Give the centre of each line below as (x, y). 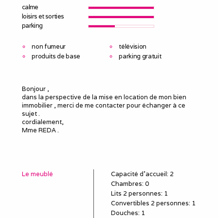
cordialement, (43, 122)
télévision (133, 46)
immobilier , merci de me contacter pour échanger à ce (104, 105)
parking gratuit (140, 56)
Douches (124, 213)
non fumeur (49, 46)
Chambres (126, 183)
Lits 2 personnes (136, 193)
